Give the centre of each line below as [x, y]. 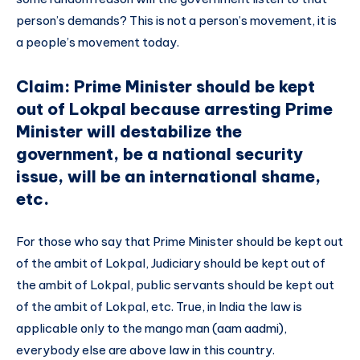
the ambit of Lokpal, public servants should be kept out [175, 285]
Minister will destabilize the [129, 131]
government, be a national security [160, 153]
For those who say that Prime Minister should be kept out [180, 242]
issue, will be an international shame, [168, 176]
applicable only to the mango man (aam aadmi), [151, 329]
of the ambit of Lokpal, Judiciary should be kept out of [171, 264]
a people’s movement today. [98, 43]
